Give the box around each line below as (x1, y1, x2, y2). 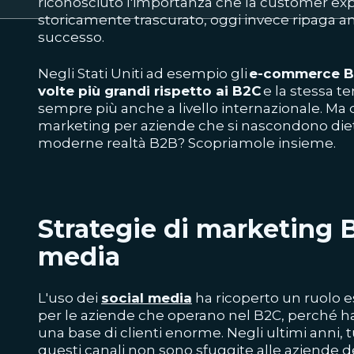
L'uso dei (38, 290, 101, 306)
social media (101, 290, 192, 306)
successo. (38, 29, 104, 45)
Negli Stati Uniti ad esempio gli (38, 66, 249, 81)
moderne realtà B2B (38, 135, 178, 151)
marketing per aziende (38, 118, 195, 134)
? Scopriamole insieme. (178, 135, 336, 151)
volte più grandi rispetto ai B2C (38, 83, 262, 99)
